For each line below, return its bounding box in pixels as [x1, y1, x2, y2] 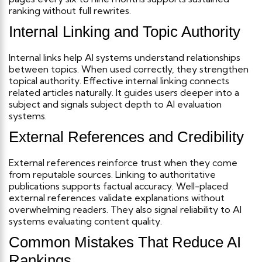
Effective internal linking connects [84, 74, 229, 87]
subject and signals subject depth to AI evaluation [9, 98, 222, 110]
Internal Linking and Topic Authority [9, 22, 240, 40]
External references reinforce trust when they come [9, 156, 237, 168]
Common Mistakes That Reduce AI [9, 233, 241, 251]
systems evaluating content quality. [9, 215, 162, 227]
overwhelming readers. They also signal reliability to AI [9, 203, 242, 215]
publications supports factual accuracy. [9, 180, 174, 192]
